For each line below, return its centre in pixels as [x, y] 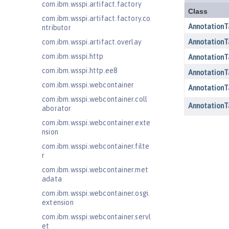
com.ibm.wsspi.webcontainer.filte [96, 146]
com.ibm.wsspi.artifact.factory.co [96, 18]
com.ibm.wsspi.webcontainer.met [95, 170]
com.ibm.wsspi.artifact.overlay [92, 42]
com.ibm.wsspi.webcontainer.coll [95, 99]
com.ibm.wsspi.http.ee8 [80, 71]
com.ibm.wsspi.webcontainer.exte [96, 123]
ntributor [56, 28]
